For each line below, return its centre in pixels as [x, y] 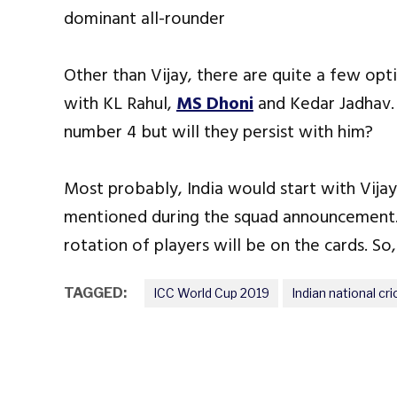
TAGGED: [95, 293]
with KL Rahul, [120, 104]
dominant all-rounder [144, 19]
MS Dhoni [215, 104]
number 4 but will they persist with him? [218, 132]
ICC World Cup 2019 [211, 293]
